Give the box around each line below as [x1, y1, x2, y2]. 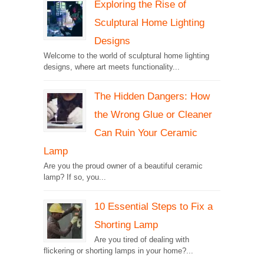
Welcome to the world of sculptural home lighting [44, 51, 209, 61]
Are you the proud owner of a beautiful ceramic [44, 161, 203, 171]
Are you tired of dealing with [94, 235, 189, 245]
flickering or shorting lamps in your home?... [44, 246, 193, 256]
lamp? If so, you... [44, 173, 106, 182]
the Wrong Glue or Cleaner [94, 108, 212, 121]
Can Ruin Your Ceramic [94, 127, 197, 139]
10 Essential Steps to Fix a [94, 200, 213, 213]
